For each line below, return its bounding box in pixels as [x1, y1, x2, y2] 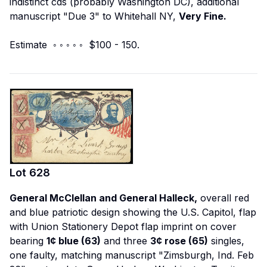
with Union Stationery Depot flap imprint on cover [10, 220, 237, 232]
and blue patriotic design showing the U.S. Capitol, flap [10, 206, 256, 218]
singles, [208, 234, 244, 247]
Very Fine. [179, 10, 226, 23]
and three [101, 234, 150, 247]
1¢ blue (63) [46, 234, 101, 247]
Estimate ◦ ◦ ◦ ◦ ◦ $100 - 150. [10, 39, 139, 51]
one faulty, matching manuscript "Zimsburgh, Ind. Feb [10, 249, 254, 261]
